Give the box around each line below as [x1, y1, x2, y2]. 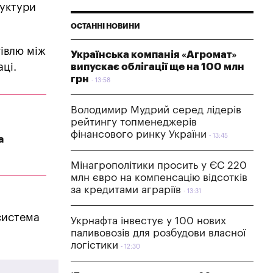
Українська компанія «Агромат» [71, 49, 236, 60]
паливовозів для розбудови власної [71, 227, 246, 238]
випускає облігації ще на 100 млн [71, 61, 244, 72]
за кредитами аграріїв [71, 184, 181, 195]
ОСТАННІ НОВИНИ [71, 22, 140, 30]
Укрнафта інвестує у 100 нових [71, 215, 226, 226]
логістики [71, 239, 118, 250]
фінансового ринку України [71, 129, 207, 140]
